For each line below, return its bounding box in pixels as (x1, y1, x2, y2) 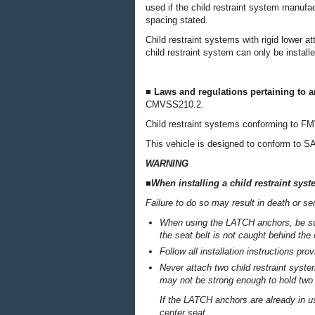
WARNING (146, 158, 188, 169)
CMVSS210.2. (146, 99, 204, 110)
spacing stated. (146, 15, 208, 25)
